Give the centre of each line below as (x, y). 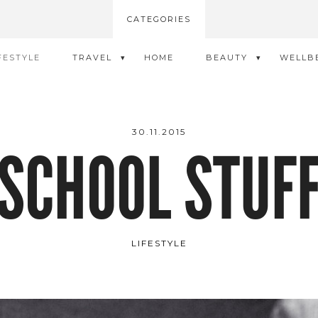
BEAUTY (226, 57)
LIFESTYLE (159, 243)
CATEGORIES (159, 19)
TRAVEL (92, 57)
